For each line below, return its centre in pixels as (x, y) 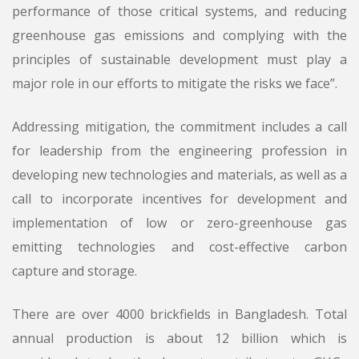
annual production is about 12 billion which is (179, 339)
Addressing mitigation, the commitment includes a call (179, 127)
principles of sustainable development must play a (179, 60)
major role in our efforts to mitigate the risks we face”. (175, 84)
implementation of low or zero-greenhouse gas (179, 223)
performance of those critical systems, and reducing (179, 12)
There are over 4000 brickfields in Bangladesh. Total (179, 315)
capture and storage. (75, 271)
